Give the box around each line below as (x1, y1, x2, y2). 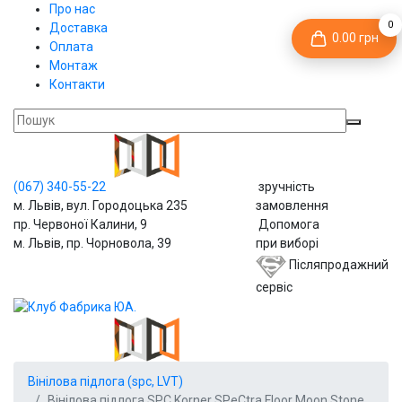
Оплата (49, 39, 93, 54)
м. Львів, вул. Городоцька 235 (13, 198, 188, 213)
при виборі (256, 236, 319, 250)
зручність (256, 179, 315, 194)
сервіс (256, 280, 293, 294)
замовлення (256, 198, 328, 213)
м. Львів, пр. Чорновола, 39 (13, 236, 171, 250)
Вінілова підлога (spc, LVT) (28, 373, 183, 389)
